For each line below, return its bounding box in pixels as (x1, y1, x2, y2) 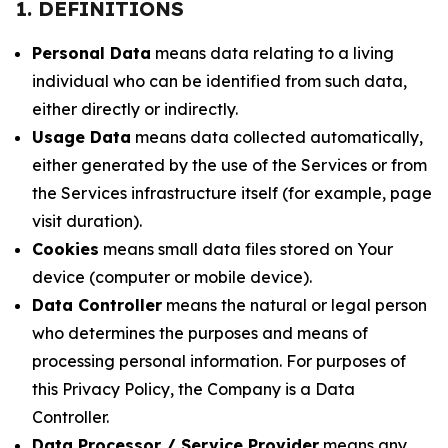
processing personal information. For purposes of (32, 351, 406, 371)
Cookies (32, 239, 99, 259)
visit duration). (32, 211, 142, 231)
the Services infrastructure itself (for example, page (32, 183, 432, 203)
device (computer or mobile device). (32, 267, 312, 287)
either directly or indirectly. (32, 99, 238, 119)
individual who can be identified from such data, (32, 71, 407, 91)
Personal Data (32, 43, 151, 63)
